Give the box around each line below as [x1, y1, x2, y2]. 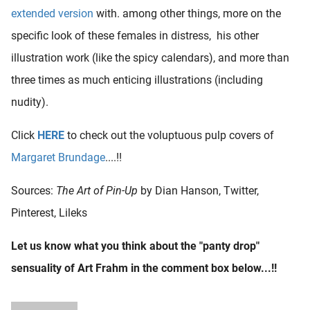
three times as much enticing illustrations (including [11, 73, 263, 86]
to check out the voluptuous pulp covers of [64, 128, 277, 142]
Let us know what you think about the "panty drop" [11, 239, 259, 253]
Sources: [11, 183, 56, 197]
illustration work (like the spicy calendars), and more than [11, 51, 289, 64]
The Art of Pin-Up [56, 183, 138, 197]
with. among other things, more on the [93, 6, 281, 20]
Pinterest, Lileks [11, 206, 87, 219]
